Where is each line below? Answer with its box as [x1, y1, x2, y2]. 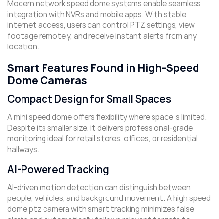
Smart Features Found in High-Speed [7, 61, 199, 76]
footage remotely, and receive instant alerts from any [7, 31, 197, 42]
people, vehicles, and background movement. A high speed [7, 193, 211, 204]
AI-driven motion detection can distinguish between [7, 182, 191, 193]
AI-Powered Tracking [7, 163, 109, 176]
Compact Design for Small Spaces [7, 92, 171, 106]
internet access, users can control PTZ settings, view [7, 20, 195, 31]
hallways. [7, 144, 39, 155]
